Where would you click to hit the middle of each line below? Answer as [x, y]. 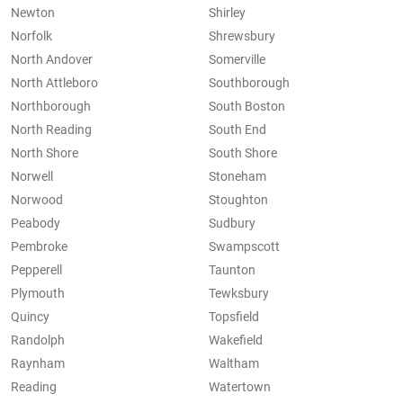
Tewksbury [239, 294]
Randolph [38, 340]
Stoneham [237, 177]
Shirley [227, 13]
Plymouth [38, 294]
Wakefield [236, 340]
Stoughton [238, 200]
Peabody [36, 224]
